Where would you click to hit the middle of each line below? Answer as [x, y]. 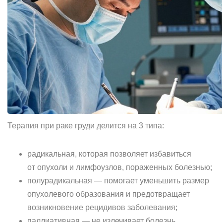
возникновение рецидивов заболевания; [102, 207]
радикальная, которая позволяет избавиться [109, 154]
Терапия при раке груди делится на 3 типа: [86, 126]
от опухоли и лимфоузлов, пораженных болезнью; [120, 167]
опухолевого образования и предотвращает [109, 194]
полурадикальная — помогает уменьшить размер [118, 181]
